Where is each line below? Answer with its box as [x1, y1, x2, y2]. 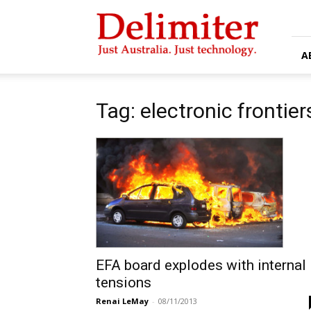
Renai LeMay [96, 296, 149, 307]
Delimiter [95, 5, 135, 17]
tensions [96, 274, 151, 292]
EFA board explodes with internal [96, 257, 306, 274]
